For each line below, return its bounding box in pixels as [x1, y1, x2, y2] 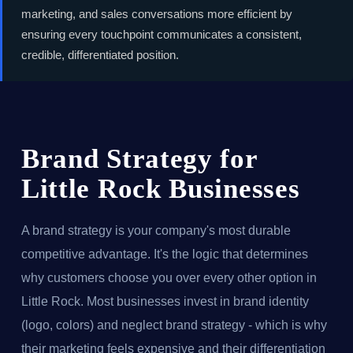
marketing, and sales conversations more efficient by [21, 6, 292, 20]
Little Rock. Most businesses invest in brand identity [20, 294, 309, 308]
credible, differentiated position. [21, 47, 179, 61]
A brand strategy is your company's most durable [20, 223, 291, 237]
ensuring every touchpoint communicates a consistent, [21, 27, 302, 41]
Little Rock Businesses [20, 173, 300, 204]
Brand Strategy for [20, 143, 258, 174]
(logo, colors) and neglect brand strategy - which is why [20, 318, 327, 332]
